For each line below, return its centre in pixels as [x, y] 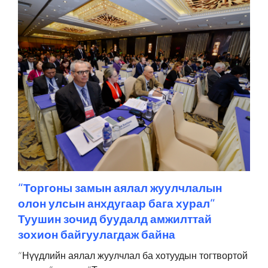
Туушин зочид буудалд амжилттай [115, 219]
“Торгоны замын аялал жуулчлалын [120, 188]
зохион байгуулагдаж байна [97, 234]
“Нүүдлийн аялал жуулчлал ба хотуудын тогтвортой [133, 255]
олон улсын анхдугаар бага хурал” [117, 203]
